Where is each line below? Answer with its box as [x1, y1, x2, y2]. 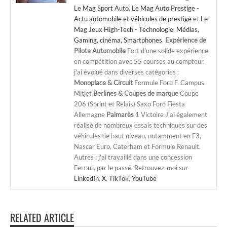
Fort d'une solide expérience [126, 46, 208, 55]
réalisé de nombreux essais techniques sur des [74, 121, 207, 129]
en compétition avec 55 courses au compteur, [74, 57, 205, 65]
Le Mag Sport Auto [74, 4, 129, 12]
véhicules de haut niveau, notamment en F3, [74, 131, 201, 140]
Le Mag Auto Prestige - [132, 4, 199, 12]
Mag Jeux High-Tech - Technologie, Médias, [74, 25, 199, 33]
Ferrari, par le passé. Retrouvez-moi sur [74, 163, 188, 172]
